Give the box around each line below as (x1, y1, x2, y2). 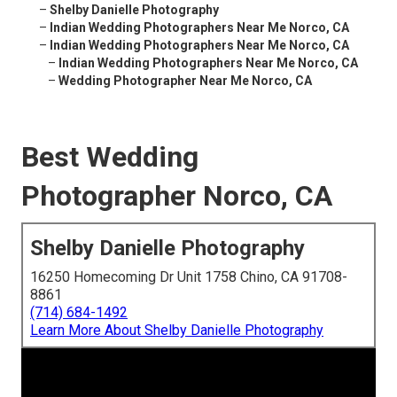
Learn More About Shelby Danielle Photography (30, 322, 323, 339)
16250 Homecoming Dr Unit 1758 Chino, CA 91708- (30, 269, 347, 286)
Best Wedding (21, 140, 198, 175)
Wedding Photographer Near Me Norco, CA (58, 74, 312, 89)
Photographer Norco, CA (21, 179, 332, 214)
